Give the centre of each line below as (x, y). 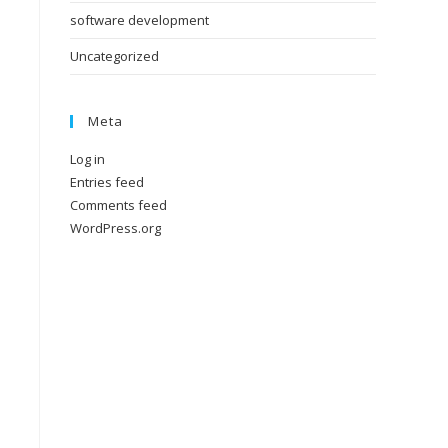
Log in (87, 159)
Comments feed (118, 205)
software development (139, 20)
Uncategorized (114, 56)
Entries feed (107, 182)
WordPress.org (115, 228)
